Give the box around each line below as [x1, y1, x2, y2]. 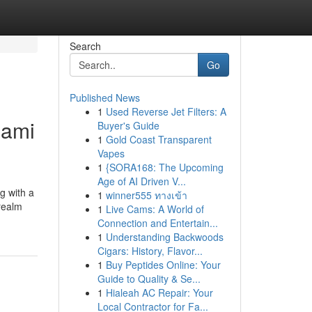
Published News [69, 91, 140, 104]
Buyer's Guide [97, 118, 159, 132]
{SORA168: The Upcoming [105, 160, 224, 174]
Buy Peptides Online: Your [105, 258, 221, 272]
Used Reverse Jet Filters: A [105, 104, 226, 118]
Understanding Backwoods [105, 230, 224, 244]
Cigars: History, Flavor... [97, 244, 203, 258]
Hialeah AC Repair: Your [105, 286, 213, 299]
